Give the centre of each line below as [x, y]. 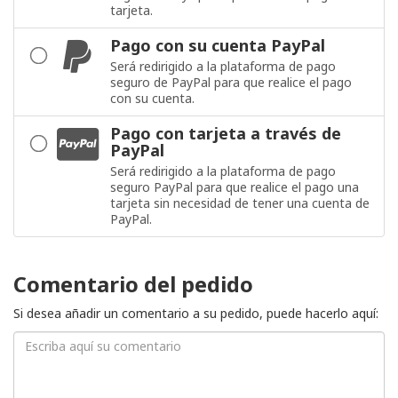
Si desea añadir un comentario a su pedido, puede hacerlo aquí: [196, 314]
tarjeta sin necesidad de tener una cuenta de [240, 203]
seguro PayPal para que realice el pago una [235, 187]
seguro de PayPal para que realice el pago [231, 83]
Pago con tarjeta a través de [226, 134]
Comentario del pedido [133, 284]
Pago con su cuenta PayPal [218, 46]
